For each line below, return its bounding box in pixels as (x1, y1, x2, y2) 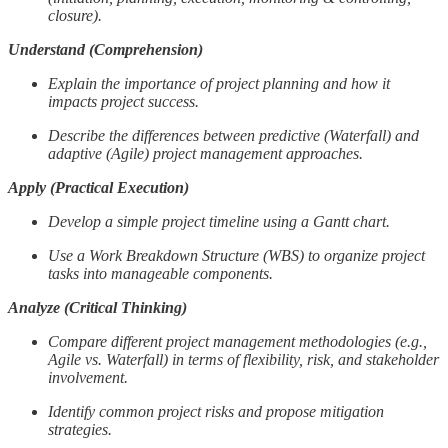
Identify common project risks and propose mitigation (48, 402, 384, 420)
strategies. (48, 420, 112, 438)
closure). (48, 6, 102, 24)
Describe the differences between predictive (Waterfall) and (48, 126, 419, 144)
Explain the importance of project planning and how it (48, 74, 390, 92)
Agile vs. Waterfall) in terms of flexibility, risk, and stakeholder (48, 350, 439, 368)
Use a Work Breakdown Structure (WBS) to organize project (48, 246, 425, 264)
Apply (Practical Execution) (8, 178, 189, 196)
